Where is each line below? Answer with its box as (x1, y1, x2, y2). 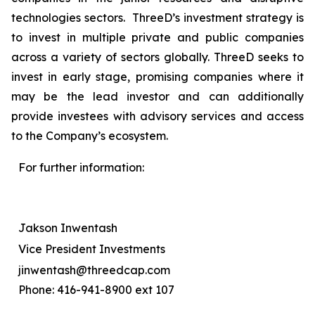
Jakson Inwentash (18, 221, 117, 235)
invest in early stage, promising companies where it (11, 70, 304, 84)
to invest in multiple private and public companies (11, 30, 304, 44)
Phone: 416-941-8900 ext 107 (18, 283, 174, 297)
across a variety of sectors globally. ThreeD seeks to (11, 50, 304, 64)
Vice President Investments (18, 242, 165, 256)
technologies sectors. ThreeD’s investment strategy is (11, 11, 304, 25)
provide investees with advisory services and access (11, 109, 304, 123)
